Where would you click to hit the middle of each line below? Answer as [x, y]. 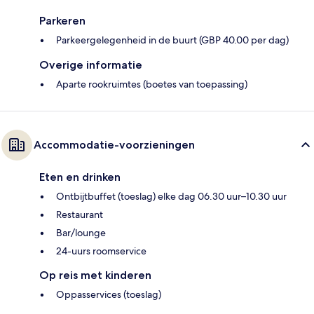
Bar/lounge [81, 232]
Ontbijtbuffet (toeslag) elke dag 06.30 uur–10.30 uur [171, 196]
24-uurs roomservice [101, 251]
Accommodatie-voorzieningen [114, 144]
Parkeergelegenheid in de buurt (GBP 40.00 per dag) [172, 40]
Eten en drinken [80, 177]
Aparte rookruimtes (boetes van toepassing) [152, 84]
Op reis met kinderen [95, 275]
